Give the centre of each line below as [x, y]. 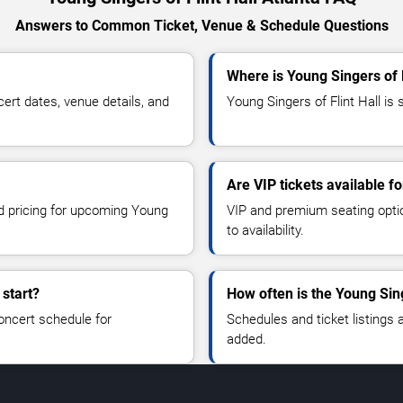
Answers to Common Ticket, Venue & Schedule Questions [201, 26]
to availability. [265, 231]
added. [246, 340]
